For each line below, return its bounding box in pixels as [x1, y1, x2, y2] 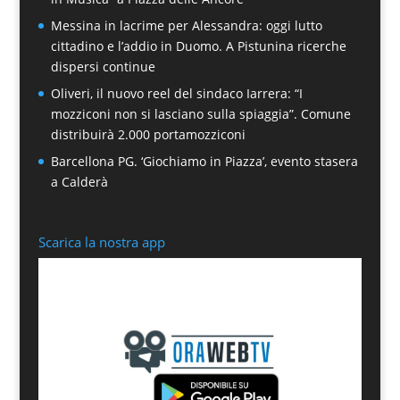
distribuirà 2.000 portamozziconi [50, 126, 246, 143]
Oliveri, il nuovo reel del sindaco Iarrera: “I [50, 85, 303, 102]
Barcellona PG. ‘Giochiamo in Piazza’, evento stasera [50, 153, 358, 170]
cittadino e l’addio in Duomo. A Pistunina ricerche [50, 37, 346, 54]
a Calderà [50, 173, 108, 190]
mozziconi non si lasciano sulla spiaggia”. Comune [50, 105, 351, 122]
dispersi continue [50, 58, 155, 75]
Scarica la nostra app [37, 232, 165, 251]
